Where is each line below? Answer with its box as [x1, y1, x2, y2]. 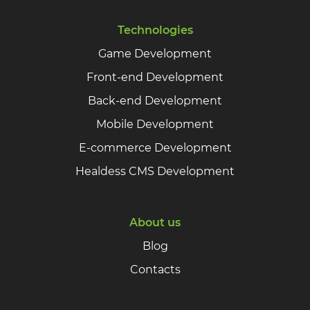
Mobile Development [96, 117, 214, 131]
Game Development [98, 46, 212, 60]
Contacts [129, 262, 181, 276]
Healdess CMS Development [75, 164, 235, 178]
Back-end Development [88, 93, 222, 107]
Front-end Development [86, 70, 224, 84]
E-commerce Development [78, 140, 232, 154]
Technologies [117, 23, 193, 37]
